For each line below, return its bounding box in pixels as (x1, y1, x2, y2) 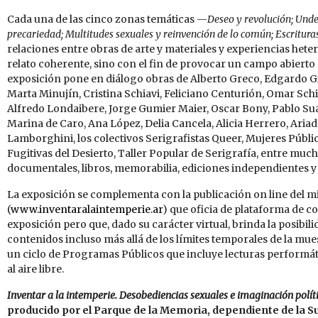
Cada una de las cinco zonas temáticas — (7, 12, 207, 26)
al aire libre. (7, 262, 64, 275)
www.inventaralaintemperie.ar (11, 202, 163, 216)
